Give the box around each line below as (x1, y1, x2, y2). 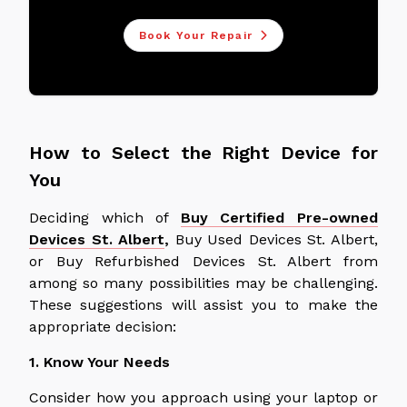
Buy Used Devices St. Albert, (169, 230, 379, 248)
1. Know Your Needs (29, 352, 170, 371)
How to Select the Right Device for (29, 141, 378, 164)
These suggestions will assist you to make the (29, 295, 378, 313)
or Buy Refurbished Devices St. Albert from (29, 252, 378, 270)
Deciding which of (29, 208, 181, 226)
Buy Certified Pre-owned (180, 208, 379, 226)
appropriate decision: (29, 317, 176, 335)
